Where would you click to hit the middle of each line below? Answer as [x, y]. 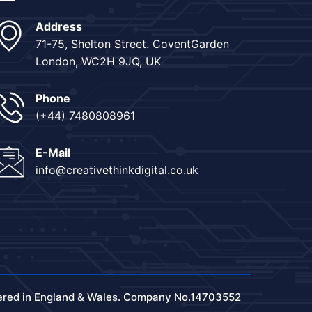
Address [59, 26]
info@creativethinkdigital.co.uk [117, 170]
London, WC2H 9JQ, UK [98, 61]
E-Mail [53, 152]
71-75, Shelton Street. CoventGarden [132, 44]
